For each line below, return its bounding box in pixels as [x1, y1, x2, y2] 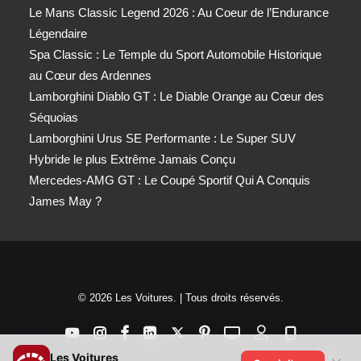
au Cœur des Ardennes [29, 68, 151, 82]
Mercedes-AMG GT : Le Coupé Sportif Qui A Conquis [29, 173, 310, 187]
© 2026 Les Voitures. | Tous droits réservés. [77, 292, 284, 304]
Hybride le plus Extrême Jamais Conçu [29, 152, 235, 166]
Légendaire [29, 27, 87, 40]
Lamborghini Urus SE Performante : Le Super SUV [29, 131, 296, 145]
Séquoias [29, 110, 78, 124]
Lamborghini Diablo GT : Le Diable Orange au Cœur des [29, 89, 324, 103]
